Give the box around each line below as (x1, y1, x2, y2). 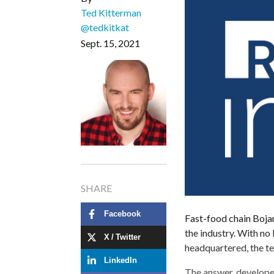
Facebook (104, 210, 141, 218)
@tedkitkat (81, 21, 129, 33)
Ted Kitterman (81, 6, 141, 18)
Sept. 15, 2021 (81, 37, 140, 49)
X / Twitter (104, 233, 141, 242)
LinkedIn (104, 256, 137, 265)
